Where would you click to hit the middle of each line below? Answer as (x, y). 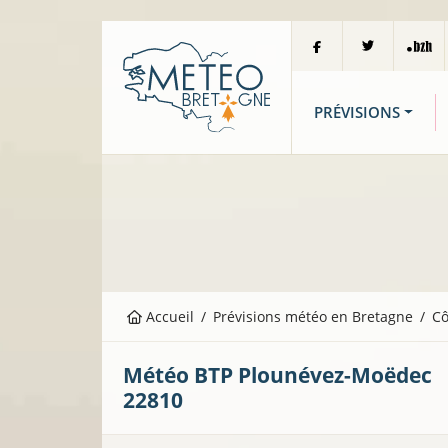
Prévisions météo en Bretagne (313, 317)
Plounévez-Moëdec (335, 375)
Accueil (168, 317)
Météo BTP (180, 375)
